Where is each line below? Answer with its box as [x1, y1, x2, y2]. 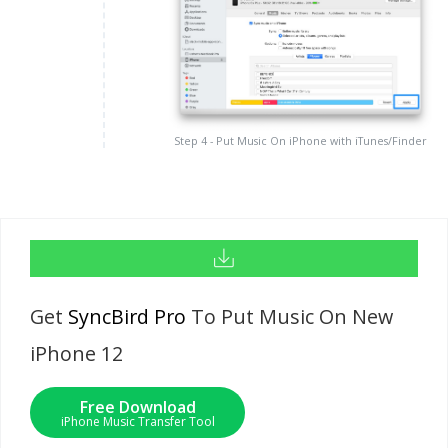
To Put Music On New [186, 303, 394, 331]
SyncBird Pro [68, 303, 187, 331]
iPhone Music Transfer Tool [60, 412, 215, 430]
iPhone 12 [30, 340, 124, 368]
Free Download [79, 395, 196, 418]
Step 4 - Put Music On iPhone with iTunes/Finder [173, 134, 427, 149]
